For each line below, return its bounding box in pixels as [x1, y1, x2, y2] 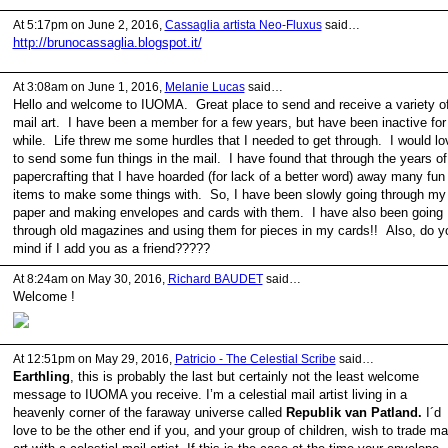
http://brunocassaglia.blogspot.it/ [12, 35, 202, 51]
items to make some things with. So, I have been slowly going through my [12, 187, 446, 203]
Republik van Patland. [285, 404, 422, 420]
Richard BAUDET [167, 272, 263, 287]
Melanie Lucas [164, 79, 245, 94]
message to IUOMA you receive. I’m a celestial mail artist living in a [12, 386, 407, 402]
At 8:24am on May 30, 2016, [12, 272, 168, 287]
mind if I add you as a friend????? [12, 241, 210, 257]
